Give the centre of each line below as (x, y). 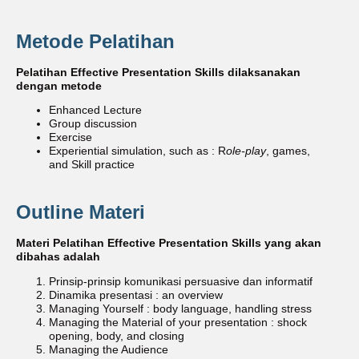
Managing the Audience (109, 349)
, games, (288, 151)
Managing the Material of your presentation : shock (178, 322)
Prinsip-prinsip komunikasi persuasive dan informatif (181, 281)
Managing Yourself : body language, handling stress (181, 309)
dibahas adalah (58, 256)
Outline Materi (81, 212)
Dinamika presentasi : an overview (136, 295)
